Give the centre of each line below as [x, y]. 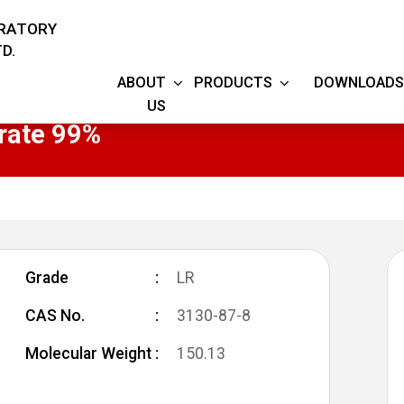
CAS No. [55, 316]
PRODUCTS [233, 83]
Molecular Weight [88, 353]
